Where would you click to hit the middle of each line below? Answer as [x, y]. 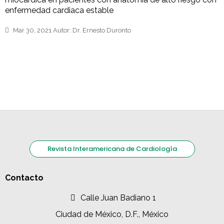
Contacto [24, 177]
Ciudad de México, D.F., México [112, 214]
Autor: [62, 30]
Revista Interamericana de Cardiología [112, 148]
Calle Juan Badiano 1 [118, 197]
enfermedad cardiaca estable [59, 10]
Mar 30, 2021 [32, 30]
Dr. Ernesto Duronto [101, 30]
